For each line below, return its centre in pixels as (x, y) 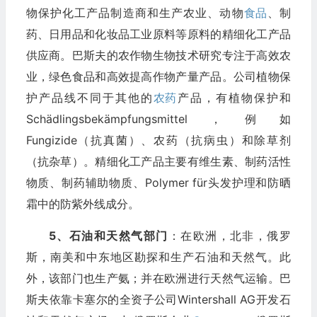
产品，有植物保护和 (233, 97)
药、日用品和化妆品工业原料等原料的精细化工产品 (158, 34)
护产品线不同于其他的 (90, 97)
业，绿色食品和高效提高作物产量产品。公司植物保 (158, 76)
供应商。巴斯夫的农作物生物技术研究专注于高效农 (158, 55)
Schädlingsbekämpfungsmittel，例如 (158, 119)
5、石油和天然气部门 (108, 235)
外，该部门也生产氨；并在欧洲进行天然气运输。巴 (158, 278)
